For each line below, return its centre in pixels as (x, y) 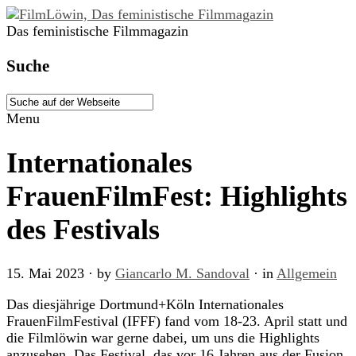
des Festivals (83, 230)
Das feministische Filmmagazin (97, 31)
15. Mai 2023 (45, 274)
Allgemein (307, 274)
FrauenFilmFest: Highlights (177, 197)
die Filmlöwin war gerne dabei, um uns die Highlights (163, 338)
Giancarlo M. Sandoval (182, 274)
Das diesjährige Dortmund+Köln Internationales (145, 305)
